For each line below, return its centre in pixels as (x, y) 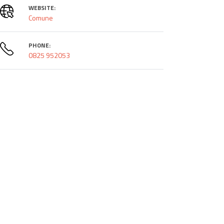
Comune (40, 17)
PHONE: (39, 45)
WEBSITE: (42, 7)
